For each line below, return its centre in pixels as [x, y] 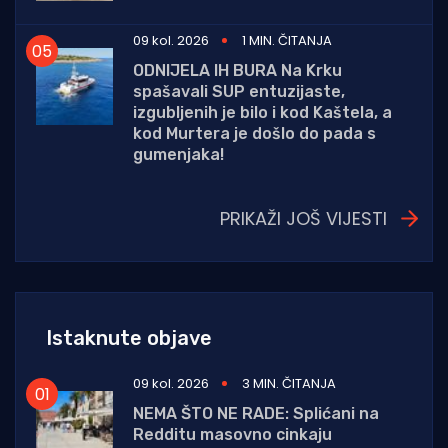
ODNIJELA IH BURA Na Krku [237, 71]
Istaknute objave [129, 338]
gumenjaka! [178, 155]
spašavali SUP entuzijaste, [239, 92]
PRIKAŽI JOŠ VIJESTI [303, 219]
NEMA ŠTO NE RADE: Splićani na [256, 414]
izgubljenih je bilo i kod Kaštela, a [262, 113]
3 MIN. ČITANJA [289, 384]
